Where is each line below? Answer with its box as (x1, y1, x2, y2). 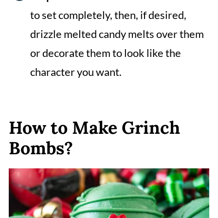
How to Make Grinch (8, 116, 180, 139)
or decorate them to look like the (30, 46, 181, 60)
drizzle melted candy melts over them (30, 27, 204, 41)
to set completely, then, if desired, (30, 8, 186, 22)
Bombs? (8, 137, 73, 160)
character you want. (30, 65, 122, 79)
